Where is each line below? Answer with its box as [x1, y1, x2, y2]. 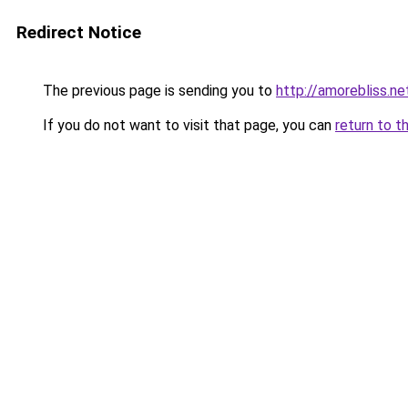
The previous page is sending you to [39, 82, 276, 99]
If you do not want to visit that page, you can [39, 117, 335, 134]
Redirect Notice [16, 22, 141, 43]
